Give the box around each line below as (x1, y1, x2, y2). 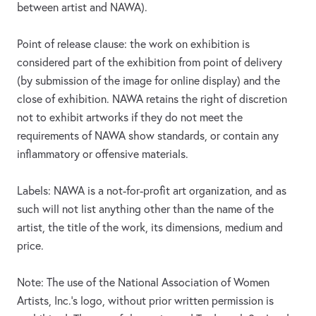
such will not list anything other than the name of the (17, 202, 274, 217)
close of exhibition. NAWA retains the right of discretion (17, 92, 287, 107)
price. (17, 238, 44, 253)
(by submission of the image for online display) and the (17, 73, 280, 88)
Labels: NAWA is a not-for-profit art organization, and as (17, 183, 286, 198)
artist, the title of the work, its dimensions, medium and (17, 220, 283, 235)
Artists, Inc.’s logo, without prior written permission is (17, 293, 274, 308)
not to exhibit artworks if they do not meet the (17, 110, 243, 125)
